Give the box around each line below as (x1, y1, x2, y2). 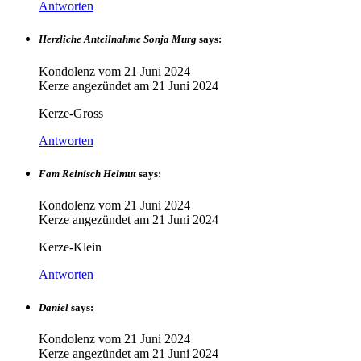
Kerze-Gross (39, 106, 103, 120)
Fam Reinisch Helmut (39, 167, 136, 180)
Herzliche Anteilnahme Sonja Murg (39, 33, 197, 46)
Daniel (39, 301, 68, 314)
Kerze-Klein (39, 239, 102, 254)
